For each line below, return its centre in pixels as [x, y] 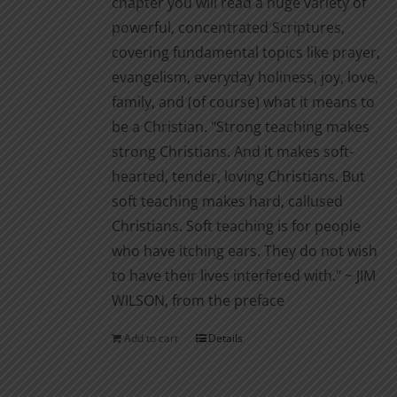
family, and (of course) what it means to [243, 102]
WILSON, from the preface [198, 300]
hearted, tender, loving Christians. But [238, 176]
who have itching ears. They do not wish [244, 251]
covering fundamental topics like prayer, [245, 52]
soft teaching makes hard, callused [227, 201]
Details [225, 338]
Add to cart [151, 338]
